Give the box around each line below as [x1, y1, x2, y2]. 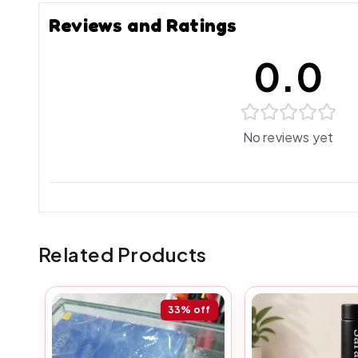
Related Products [38, 242, 207, 266]
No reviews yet [242, 129, 334, 145]
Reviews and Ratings [49, 14, 237, 37]
